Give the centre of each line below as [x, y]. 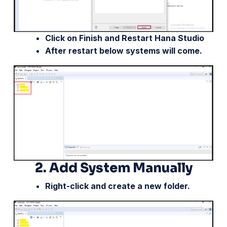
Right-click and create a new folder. [118, 186]
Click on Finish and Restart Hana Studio [125, 38]
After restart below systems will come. [124, 51]
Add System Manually [121, 168]
